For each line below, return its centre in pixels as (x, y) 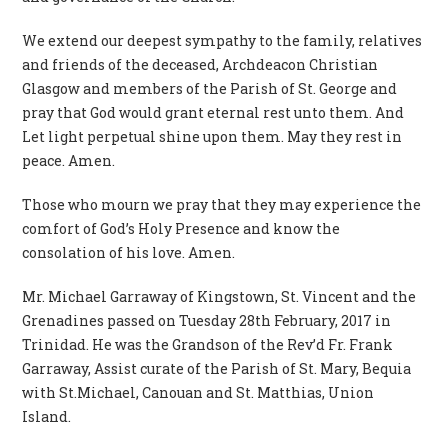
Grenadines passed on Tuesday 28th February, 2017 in (207, 320)
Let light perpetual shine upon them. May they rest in (212, 136)
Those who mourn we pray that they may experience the (222, 204)
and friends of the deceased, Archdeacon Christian (200, 64)
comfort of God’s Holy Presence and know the (181, 228)
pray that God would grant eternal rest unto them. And (213, 112)
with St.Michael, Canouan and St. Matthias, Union (198, 392)
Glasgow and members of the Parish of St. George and (210, 88)
